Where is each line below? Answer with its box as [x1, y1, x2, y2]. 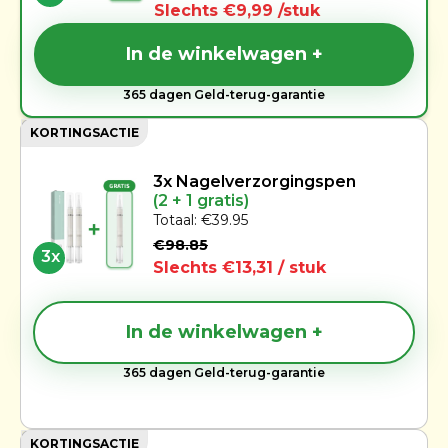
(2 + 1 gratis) [153, 190, 249, 210]
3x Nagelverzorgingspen [153, 171, 356, 191]
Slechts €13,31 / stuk [153, 257, 326, 277]
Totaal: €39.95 [153, 210, 248, 229]
